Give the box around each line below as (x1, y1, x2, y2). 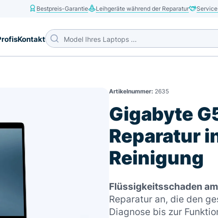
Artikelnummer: (109, 88, 153, 95)
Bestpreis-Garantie (36, 4, 88, 12)
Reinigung (109, 146, 204, 169)
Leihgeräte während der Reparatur (96, 4, 189, 12)
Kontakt (18, 35, 45, 44)
